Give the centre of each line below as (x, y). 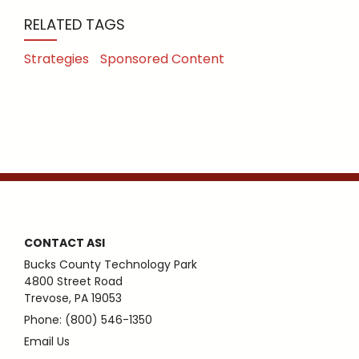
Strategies (56, 59)
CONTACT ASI (65, 243)
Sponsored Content (162, 59)
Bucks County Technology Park (111, 265)
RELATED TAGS (75, 25)
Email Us (47, 342)
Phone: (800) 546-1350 (88, 320)
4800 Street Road (73, 282)
